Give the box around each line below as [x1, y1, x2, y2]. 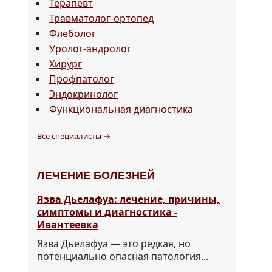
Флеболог [49, 27, 96, 41]
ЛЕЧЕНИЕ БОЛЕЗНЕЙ [37, 169, 155, 182]
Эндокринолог [49, 87, 118, 101]
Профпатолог [49, 72, 114, 86]
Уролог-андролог [49, 42, 131, 56]
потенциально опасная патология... [37, 250, 208, 263]
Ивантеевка [37, 218, 98, 232]
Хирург [49, 57, 82, 71]
